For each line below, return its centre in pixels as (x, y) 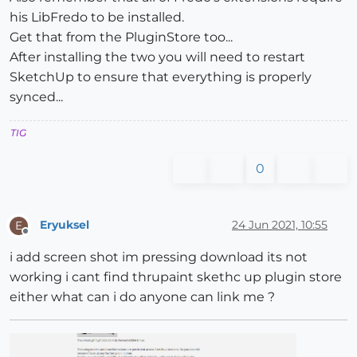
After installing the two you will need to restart (157, 57)
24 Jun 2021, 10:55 (280, 225)
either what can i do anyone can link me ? (142, 296)
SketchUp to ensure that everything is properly (161, 76)
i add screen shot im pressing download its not (159, 257)
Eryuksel (65, 225)
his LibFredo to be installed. (97, 17)
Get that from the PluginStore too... (121, 37)
